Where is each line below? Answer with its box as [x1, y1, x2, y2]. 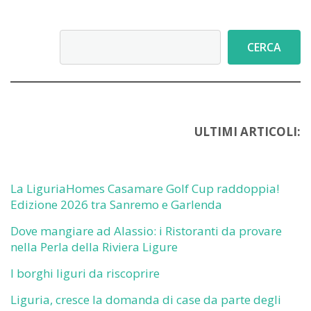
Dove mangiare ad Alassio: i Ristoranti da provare [10, 223, 282, 239]
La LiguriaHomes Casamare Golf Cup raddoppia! [10, 180, 279, 196]
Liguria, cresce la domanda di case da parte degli [10, 292, 281, 308]
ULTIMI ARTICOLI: [194, 124, 301, 140]
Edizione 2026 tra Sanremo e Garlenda [10, 196, 222, 212]
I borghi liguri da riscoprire [10, 265, 160, 281]
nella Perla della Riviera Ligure [10, 239, 178, 255]
